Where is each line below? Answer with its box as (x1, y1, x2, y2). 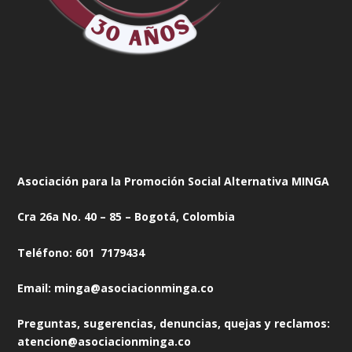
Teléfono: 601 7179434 (17, 244, 145, 260)
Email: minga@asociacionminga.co (17, 280, 214, 295)
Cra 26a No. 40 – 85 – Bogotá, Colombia (17, 209, 236, 225)
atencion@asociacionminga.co (17, 334, 192, 350)
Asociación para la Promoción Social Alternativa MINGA (17, 173, 330, 189)
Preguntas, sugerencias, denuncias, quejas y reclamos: (17, 316, 331, 332)
